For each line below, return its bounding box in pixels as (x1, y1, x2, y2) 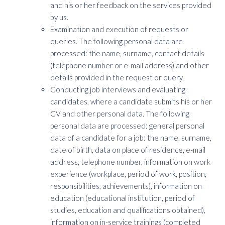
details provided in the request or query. (50, 73, 184, 82)
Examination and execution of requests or (50, 25, 188, 34)
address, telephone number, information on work (50, 157, 210, 166)
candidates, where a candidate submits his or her (50, 97, 212, 106)
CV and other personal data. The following (50, 109, 189, 118)
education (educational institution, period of (50, 193, 195, 202)
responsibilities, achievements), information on (50, 181, 202, 190)
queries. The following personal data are (50, 37, 183, 46)
